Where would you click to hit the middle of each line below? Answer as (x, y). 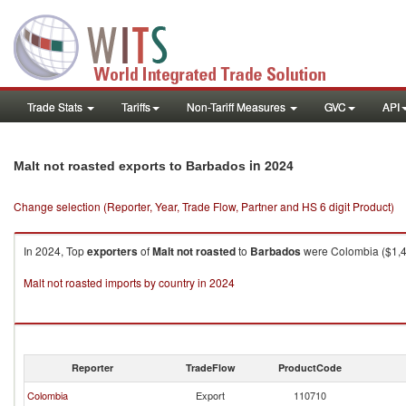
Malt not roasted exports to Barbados (130, 166)
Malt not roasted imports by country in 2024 (129, 282)
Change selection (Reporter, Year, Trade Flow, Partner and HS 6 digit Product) (204, 206)
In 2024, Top (55, 251)
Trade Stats (56, 106)
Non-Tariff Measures (237, 106)
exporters (112, 251)
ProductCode (310, 367)
